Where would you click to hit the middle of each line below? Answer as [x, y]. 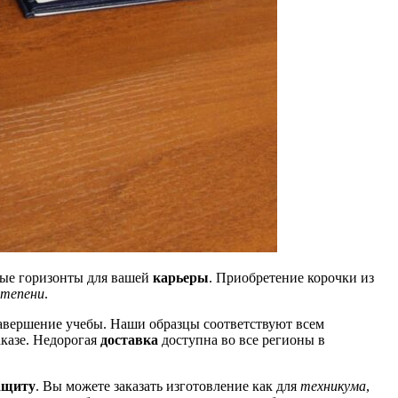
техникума [333, 386]
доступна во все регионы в [242, 339]
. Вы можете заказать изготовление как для [168, 386]
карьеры [181, 277]
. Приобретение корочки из [291, 277]
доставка [129, 339]
